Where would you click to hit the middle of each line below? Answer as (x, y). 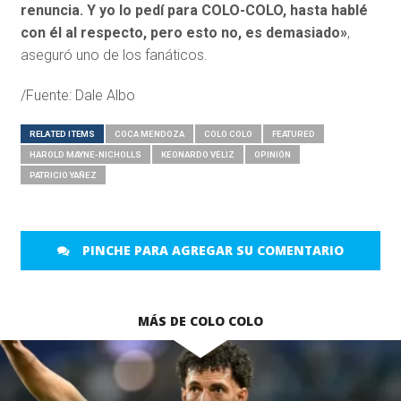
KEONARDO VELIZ (197, 155)
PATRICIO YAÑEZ (63, 175)
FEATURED (293, 134)
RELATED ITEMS (62, 134)
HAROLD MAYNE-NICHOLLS (85, 155)
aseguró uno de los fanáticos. (114, 55)
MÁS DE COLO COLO (200, 321)
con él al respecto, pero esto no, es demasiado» (183, 33)
